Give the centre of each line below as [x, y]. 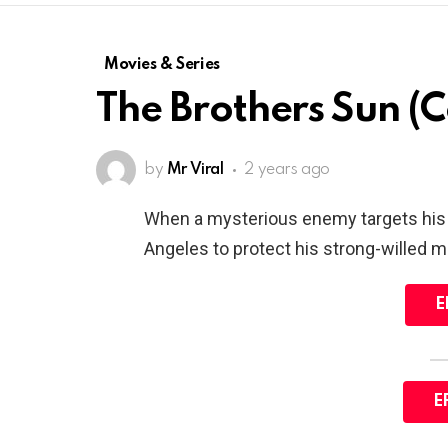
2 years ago [287, 170]
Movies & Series [162, 65]
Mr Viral [195, 170]
